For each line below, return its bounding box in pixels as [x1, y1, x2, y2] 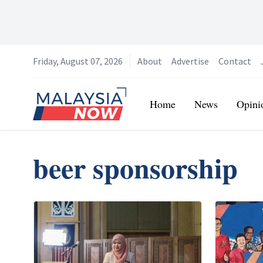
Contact [218, 55, 251, 67]
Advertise [171, 55, 209, 67]
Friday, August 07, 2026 [33, 55, 123, 67]
